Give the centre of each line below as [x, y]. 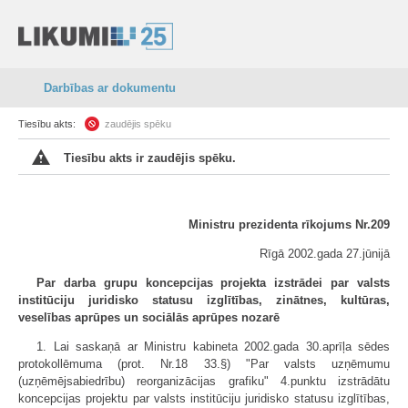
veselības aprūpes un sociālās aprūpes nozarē [149, 317]
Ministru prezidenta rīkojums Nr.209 [289, 224]
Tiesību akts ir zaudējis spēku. [150, 158]
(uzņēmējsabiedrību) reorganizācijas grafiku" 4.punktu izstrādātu [204, 381]
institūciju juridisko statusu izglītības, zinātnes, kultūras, [204, 300]
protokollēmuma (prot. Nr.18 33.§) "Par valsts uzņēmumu [204, 364]
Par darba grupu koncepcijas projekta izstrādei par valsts [213, 283]
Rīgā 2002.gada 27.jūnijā [325, 254]
